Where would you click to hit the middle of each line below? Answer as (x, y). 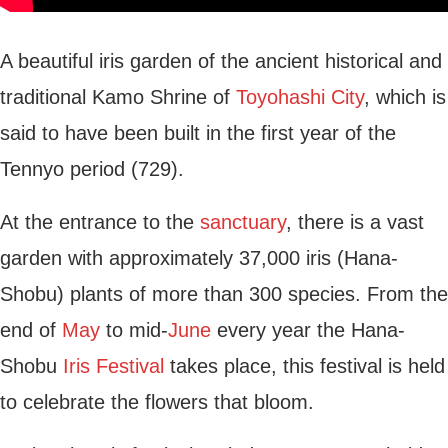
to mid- (134, 330)
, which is (405, 97)
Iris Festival (113, 366)
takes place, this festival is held (304, 366)
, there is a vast (355, 222)
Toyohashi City (300, 97)
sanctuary (243, 222)
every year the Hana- (308, 330)
